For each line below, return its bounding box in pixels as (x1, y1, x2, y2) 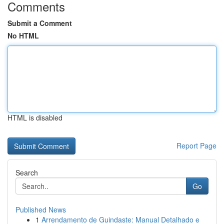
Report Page (176, 140, 216, 150)
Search (15, 167, 38, 177)
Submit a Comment (7, 18, 72, 28)
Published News (15, 204, 66, 214)
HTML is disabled (7, 112, 62, 122)
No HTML (7, 30, 39, 40)
